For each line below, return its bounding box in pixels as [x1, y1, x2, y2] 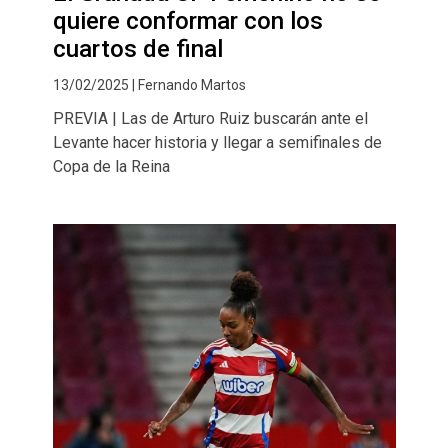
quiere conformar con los [52, 7, 323, 36]
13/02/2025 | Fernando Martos [52, 77, 246, 94]
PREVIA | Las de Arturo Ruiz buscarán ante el [52, 109, 368, 129]
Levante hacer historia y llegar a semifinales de [52, 133, 382, 153]
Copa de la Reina [52, 157, 170, 177]
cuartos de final [52, 35, 223, 64]
